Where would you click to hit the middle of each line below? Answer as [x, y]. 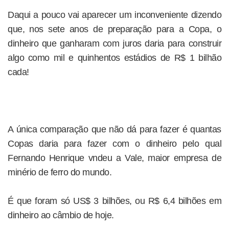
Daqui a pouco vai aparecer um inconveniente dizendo [114, 15]
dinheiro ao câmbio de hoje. [61, 215]
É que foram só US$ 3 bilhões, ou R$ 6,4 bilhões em [114, 201]
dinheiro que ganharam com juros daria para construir [114, 43]
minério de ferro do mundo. [60, 172]
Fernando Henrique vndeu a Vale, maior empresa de [114, 158]
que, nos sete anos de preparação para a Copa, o [114, 29]
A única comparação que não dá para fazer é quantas [114, 129]
